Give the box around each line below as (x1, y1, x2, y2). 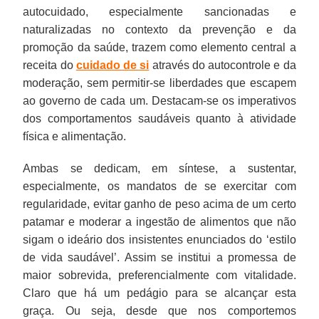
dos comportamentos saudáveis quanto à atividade (23, 112, 296, 125)
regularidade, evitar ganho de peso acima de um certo (23, 197, 296, 210)
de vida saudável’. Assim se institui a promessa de (23, 251, 296, 263)
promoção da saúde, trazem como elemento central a (23, 41, 296, 53)
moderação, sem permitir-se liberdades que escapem (23, 76, 296, 89)
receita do (23, 58, 76, 71)
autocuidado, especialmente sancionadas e (23, 5, 296, 18)
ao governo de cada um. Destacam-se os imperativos (23, 94, 296, 107)
